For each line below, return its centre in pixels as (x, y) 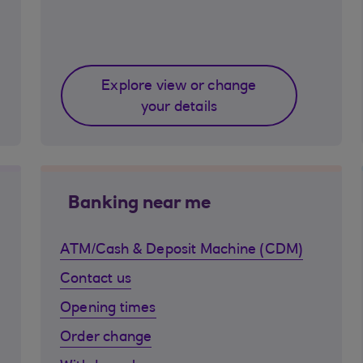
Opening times (108, 309)
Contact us (96, 280)
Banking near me (139, 204)
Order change (106, 338)
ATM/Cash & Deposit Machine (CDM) (182, 250)
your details (179, 108)
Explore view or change (179, 87)
